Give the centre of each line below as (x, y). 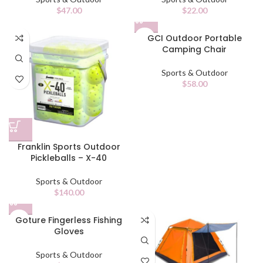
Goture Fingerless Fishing (69, 220)
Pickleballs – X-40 (69, 158)
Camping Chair (194, 49)
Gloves (69, 231)
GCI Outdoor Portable (194, 38)
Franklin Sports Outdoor (69, 147)
